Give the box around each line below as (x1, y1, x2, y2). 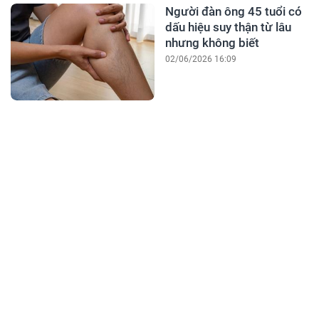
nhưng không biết (164, 36, 259, 50)
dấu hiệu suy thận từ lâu (164, 20, 291, 34)
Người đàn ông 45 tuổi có (164, 4, 302, 19)
